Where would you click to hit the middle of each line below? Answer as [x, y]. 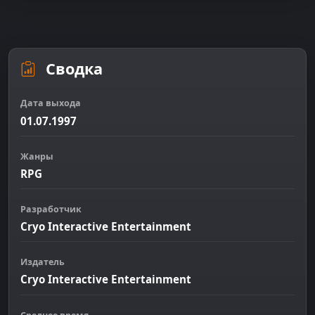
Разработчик [51, 209]
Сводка [72, 69]
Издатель [43, 262]
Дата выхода [51, 103]
